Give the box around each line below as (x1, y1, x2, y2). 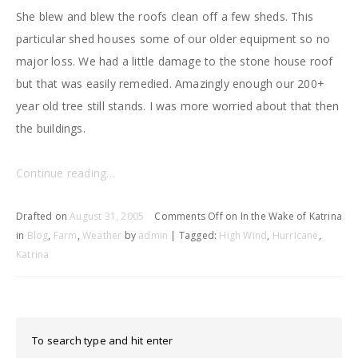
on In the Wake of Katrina (222, 209, 342, 224)
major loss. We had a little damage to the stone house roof (16, 54, 333, 70)
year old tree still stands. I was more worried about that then (16, 98, 340, 114)
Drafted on (16, 209, 70, 224)
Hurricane (272, 229, 319, 243)
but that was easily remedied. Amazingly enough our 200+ (16, 76, 325, 92)
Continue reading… (16, 165, 116, 181)
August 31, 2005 (70, 209, 145, 224)
